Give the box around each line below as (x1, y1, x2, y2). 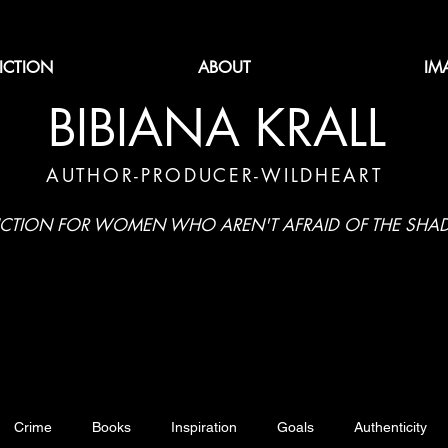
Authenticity (354, 419, 427, 435)
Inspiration (171, 419, 237, 435)
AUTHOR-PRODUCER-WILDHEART (46, 163, 383, 187)
